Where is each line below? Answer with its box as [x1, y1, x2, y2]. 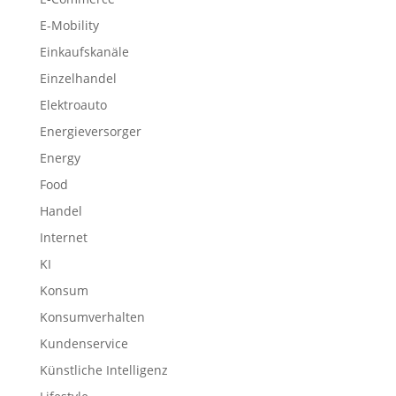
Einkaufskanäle [39, 42, 129, 60]
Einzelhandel [39, 69, 117, 87]
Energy [39, 148, 80, 166]
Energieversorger [39, 122, 141, 140]
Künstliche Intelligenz [39, 361, 168, 378]
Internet [39, 228, 88, 246]
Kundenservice [39, 334, 128, 352]
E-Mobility [39, 16, 99, 34]
